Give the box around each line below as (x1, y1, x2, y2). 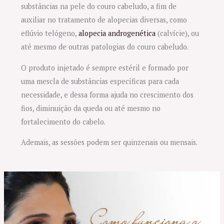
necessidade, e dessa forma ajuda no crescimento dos (21, 89, 194, 99)
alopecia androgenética (78, 28, 156, 38)
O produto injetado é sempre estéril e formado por (21, 62, 189, 72)
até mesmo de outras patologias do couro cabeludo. (21, 42, 189, 52)
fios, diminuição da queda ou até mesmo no (21, 103, 161, 113)
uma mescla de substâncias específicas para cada (21, 76, 179, 86)
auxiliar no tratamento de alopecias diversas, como (21, 15, 187, 25)
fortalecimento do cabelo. (21, 116, 106, 126)
